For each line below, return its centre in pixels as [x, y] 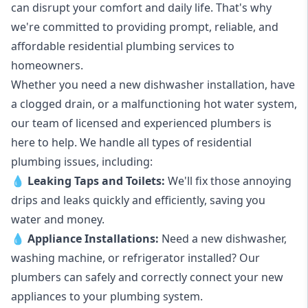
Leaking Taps [63, 181]
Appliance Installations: [93, 239]
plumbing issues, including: [82, 162]
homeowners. [47, 66]
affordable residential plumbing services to [123, 46]
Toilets [144, 181]
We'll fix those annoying [228, 181]
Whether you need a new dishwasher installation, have [153, 85]
